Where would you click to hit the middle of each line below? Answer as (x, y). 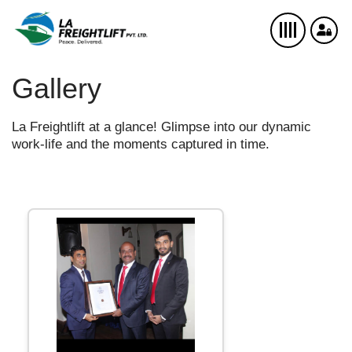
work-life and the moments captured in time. (141, 144)
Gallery (57, 88)
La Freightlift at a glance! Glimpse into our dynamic (161, 127)
